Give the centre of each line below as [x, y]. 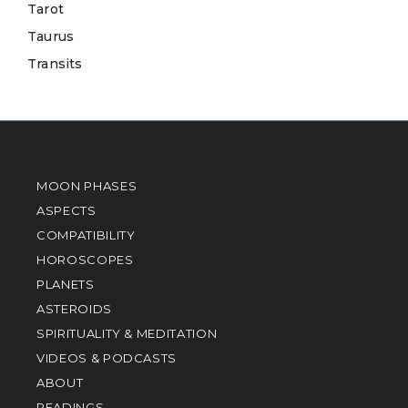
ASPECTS [66, 210]
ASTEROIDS [74, 308]
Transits [55, 63]
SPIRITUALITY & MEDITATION [127, 333]
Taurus [51, 36]
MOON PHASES [87, 185]
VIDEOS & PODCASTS [107, 357]
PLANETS [66, 284]
